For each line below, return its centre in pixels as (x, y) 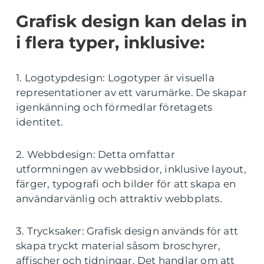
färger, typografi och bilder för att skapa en (126, 184)
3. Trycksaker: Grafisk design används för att (127, 231)
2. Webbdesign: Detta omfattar (95, 154)
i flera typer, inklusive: (110, 42)
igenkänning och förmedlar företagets (114, 107)
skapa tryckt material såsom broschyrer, (118, 246)
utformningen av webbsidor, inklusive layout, (131, 169)
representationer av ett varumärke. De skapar (131, 93)
